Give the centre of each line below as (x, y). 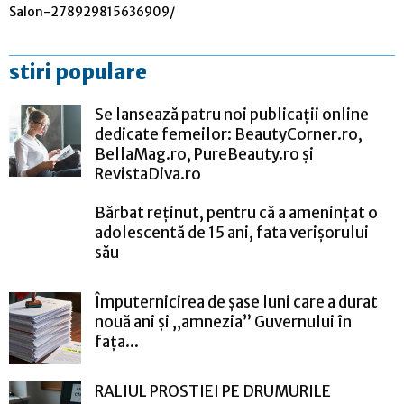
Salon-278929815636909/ (92, 11)
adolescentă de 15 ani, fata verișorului (232, 232)
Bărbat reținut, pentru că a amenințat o (236, 212)
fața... (117, 341)
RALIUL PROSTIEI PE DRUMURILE (213, 391)
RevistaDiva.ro (148, 174)
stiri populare (78, 72)
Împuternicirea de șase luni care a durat (236, 302)
